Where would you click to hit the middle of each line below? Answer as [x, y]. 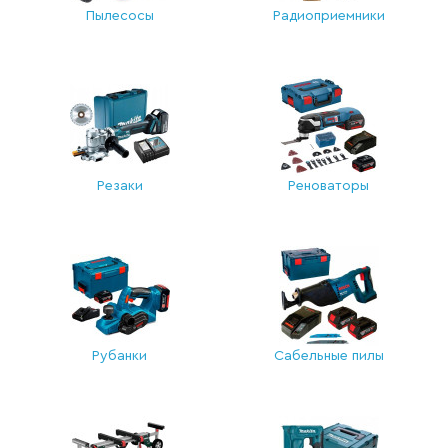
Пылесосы [119, 16]
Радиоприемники [328, 16]
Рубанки [119, 356]
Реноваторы [328, 186]
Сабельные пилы [328, 356]
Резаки [119, 186]
